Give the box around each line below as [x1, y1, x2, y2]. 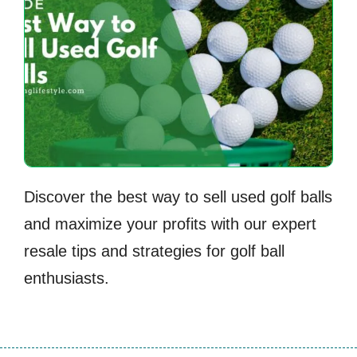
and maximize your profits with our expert [24, 215, 316, 233]
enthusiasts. [24, 269, 109, 288]
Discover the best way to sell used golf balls [24, 188, 332, 206]
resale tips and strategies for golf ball [24, 242, 284, 261]
